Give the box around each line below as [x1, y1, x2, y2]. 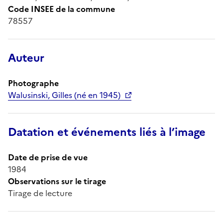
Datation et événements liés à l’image [8, 123, 206, 140]
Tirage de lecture [8, 187, 72, 199]
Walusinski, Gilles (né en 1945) [8, 89, 120, 101]
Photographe [8, 77, 59, 89]
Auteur [8, 49, 44, 66]
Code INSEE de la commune [8, 2, 115, 15]
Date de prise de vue [8, 151, 88, 163]
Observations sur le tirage [8, 175, 106, 187]
